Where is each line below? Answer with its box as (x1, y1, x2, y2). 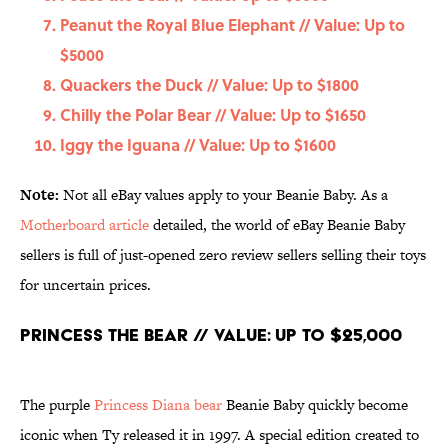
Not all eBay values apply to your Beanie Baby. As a (63, 184, 388, 206)
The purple (20, 394, 94, 416)
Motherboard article (20, 214, 149, 236)
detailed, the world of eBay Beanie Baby (149, 214, 405, 236)
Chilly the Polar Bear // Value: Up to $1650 (60, 103, 366, 127)
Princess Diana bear (94, 394, 222, 416)
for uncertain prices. (20, 274, 155, 296)
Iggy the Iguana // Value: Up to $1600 (60, 133, 336, 157)
